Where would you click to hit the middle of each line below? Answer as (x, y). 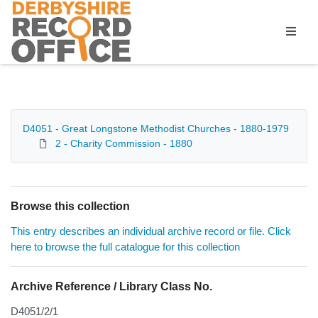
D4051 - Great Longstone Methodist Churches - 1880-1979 (156, 129)
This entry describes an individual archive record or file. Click (151, 231)
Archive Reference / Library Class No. (111, 287)
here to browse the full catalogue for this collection (125, 247)
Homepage (39, 7)
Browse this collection (70, 207)
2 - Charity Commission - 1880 (124, 144)
